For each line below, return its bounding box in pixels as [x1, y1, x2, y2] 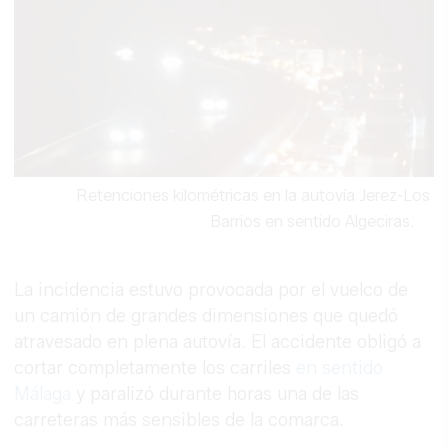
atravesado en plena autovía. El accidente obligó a [14, 331, 422, 354]
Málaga [14, 383, 72, 406]
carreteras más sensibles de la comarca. [14, 409, 345, 432]
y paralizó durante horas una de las [71, 383, 360, 406]
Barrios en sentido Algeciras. [209, 212, 414, 232]
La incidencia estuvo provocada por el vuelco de [14, 279, 409, 302]
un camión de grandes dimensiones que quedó [14, 305, 399, 328]
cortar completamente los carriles [14, 357, 297, 380]
